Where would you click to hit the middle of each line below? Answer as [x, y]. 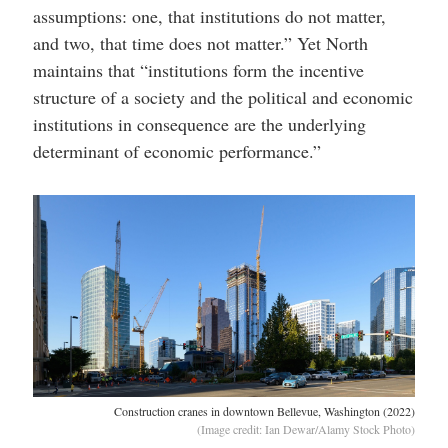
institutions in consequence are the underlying [199, 123]
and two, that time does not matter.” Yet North [200, 42]
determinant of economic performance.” [176, 150]
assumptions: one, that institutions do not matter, [209, 15]
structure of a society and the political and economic [222, 96]
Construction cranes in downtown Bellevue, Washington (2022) [265, 411]
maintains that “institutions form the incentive [198, 69]
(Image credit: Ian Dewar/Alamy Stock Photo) [306, 429]
